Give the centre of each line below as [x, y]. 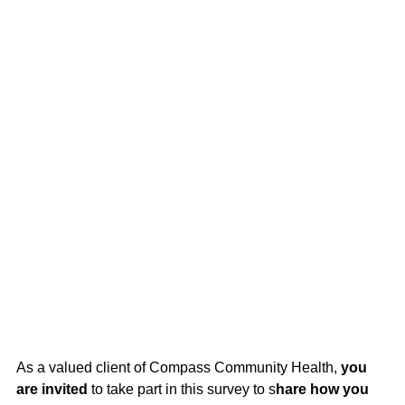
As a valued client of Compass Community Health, [179, 367]
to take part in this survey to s [182, 389]
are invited [52, 389]
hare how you [322, 389]
